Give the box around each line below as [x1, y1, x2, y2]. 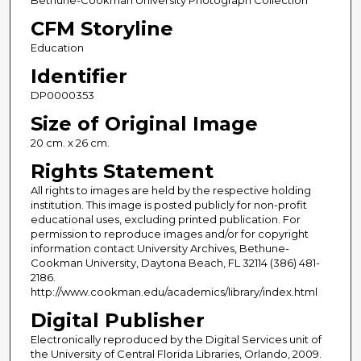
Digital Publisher [30, 309, 205, 332]
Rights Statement [30, 159, 214, 183]
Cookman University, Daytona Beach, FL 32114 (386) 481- [30, 255, 320, 269]
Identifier [30, 64, 127, 88]
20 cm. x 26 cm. [30, 135, 110, 149]
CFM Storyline [30, 16, 173, 40]
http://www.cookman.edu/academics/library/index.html [30, 284, 317, 298]
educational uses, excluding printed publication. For [30, 212, 301, 226]
